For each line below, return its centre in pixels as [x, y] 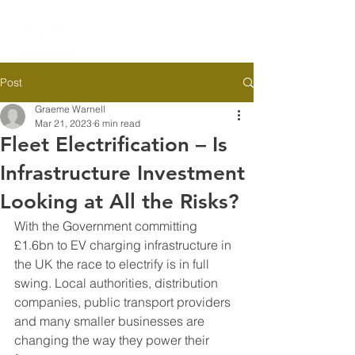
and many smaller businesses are [111, 321]
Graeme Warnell [70, 109]
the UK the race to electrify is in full [113, 264]
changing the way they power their [113, 340]
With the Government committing [107, 226]
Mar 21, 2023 [63, 123]
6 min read [117, 123]
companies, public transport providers [124, 302]
